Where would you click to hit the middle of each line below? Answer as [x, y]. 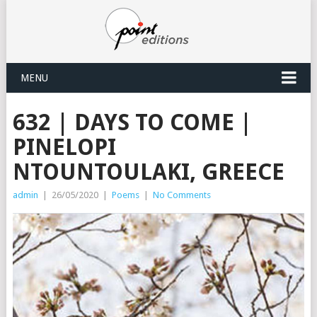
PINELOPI [64, 147]
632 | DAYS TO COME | [132, 122]
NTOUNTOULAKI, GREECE [148, 172]
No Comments [181, 195]
